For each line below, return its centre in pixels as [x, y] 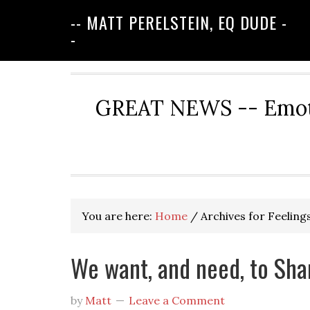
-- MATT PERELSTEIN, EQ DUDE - [179, 22]
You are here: [118, 216]
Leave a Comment [177, 300]
